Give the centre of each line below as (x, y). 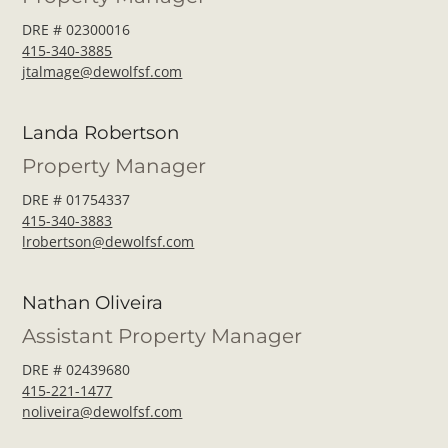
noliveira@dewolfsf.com (102, 411)
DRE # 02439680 (76, 369)
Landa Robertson (101, 132)
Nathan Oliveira (93, 302)
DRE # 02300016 (76, 29)
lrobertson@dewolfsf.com (108, 241)
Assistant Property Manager (162, 335)
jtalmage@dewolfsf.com (102, 71)
